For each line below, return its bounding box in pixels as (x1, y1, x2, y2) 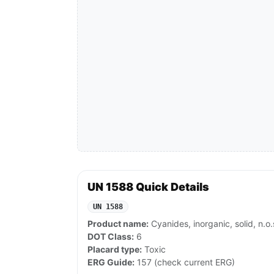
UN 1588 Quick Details (87, 180, 209, 194)
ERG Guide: (87, 257, 135, 268)
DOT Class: (87, 231, 134, 242)
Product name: (87, 218, 149, 229)
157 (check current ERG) (135, 257, 235, 268)
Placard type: (87, 244, 142, 255)
